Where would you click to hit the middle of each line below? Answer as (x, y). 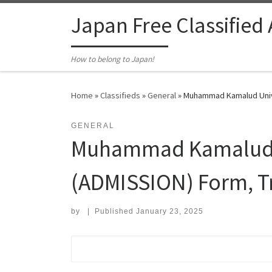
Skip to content (46, 17)
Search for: (101, 243)
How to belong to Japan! (113, 59)
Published (115, 212)
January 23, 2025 (169, 212)
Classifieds (120, 96)
